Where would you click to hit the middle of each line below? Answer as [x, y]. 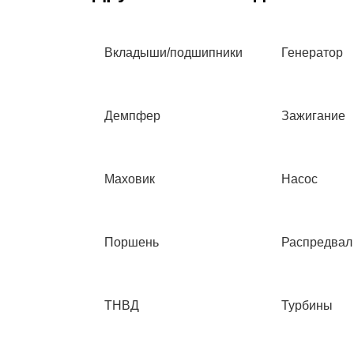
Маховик [130, 179]
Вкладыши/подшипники [173, 53]
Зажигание [313, 116]
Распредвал [317, 242]
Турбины [307, 305]
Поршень [132, 242]
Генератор [312, 53]
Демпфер [132, 116]
